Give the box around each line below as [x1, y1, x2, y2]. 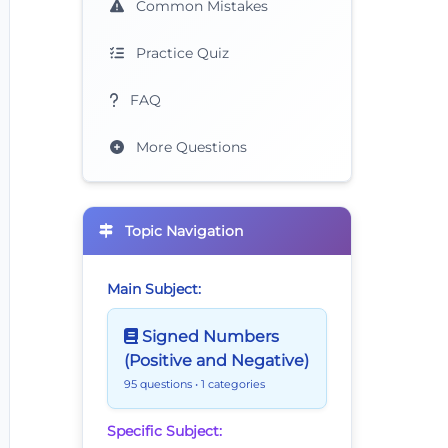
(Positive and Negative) [124, 351, 309, 370]
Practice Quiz [131, 45, 229, 61]
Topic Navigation [121, 222, 244, 240]
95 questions [124, 377, 195, 392]
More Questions [131, 139, 247, 155]
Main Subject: [107, 280, 201, 298]
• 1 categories [195, 377, 265, 392]
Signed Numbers [138, 327, 279, 346]
